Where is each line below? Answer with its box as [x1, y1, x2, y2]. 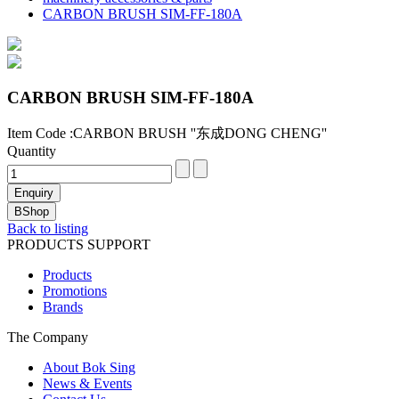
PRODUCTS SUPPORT [7, 237, 151, 253]
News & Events [43, 376, 132, 392]
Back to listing [7, 221, 88, 237]
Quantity [7, 143, 56, 159]
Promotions [43, 283, 107, 299]
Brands [43, 299, 83, 315]
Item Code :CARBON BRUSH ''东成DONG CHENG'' [7, 126, 327, 142]
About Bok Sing [43, 360, 135, 376]
